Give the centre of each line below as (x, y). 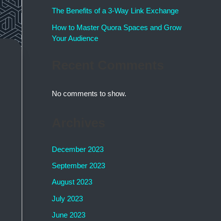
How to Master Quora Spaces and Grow (116, 27)
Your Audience (75, 38)
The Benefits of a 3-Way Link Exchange (115, 10)
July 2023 (67, 198)
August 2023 (72, 182)
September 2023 (78, 166)
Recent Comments (108, 65)
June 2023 (68, 215)
